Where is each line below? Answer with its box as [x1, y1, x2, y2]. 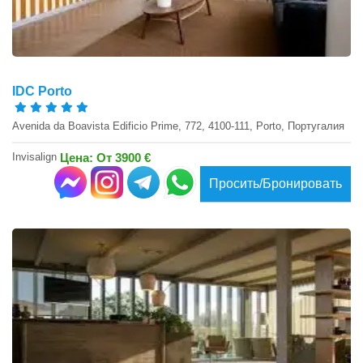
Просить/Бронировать [209, 177, 342, 191]
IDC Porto [12, 84, 72, 99]
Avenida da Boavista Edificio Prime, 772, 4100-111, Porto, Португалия [12, 120, 344, 133]
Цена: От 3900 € [60, 150, 151, 164]
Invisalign [12, 150, 60, 163]
